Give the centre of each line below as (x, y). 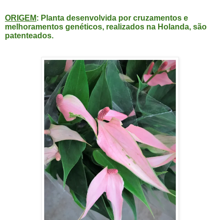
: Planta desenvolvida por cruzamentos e (112, 18)
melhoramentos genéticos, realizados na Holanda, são (106, 27)
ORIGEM (21, 18)
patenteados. (29, 36)
